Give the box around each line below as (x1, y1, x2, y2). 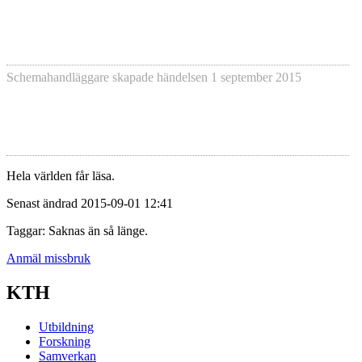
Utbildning (39, 319, 94, 334)
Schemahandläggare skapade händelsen (6, 70, 211, 85)
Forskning (39, 334, 90, 348)
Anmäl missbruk (6, 250, 90, 265)
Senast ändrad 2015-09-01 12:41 (6, 196, 173, 210)
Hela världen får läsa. (6, 168, 115, 183)
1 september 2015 (211, 70, 301, 85)
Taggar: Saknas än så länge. (6, 223, 148, 238)
